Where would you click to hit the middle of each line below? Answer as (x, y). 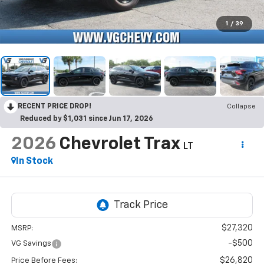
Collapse (241, 106)
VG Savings (31, 244)
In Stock (34, 161)
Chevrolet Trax (119, 144)
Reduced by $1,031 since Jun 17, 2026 (87, 119)
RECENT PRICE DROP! (55, 106)
